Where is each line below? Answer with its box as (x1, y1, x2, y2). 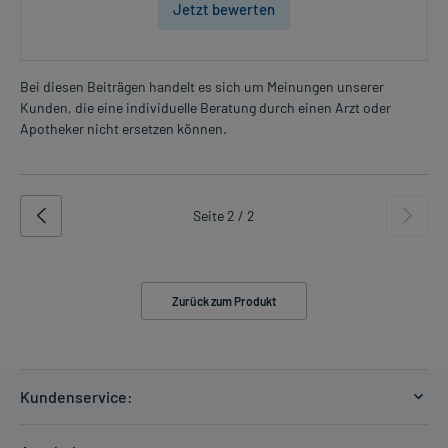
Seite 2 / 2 (193, 206, 255, 224)
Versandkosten (20, 427, 111, 445)
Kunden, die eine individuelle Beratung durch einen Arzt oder (20, 98, 391, 116)
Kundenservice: (20, 386, 133, 406)
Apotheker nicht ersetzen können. (20, 119, 227, 137)
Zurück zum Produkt (172, 293, 276, 308)
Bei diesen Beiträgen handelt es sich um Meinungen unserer (20, 77, 384, 95)
